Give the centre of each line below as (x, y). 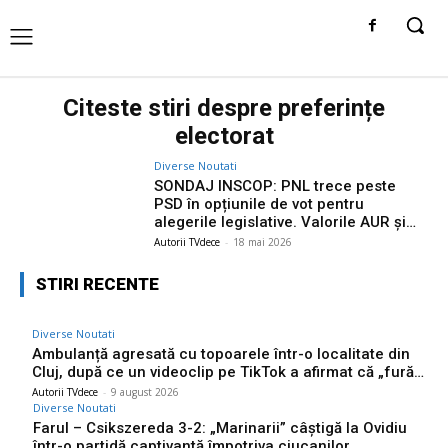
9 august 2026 (145, 391)
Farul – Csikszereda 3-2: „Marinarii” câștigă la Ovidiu (220, 427)
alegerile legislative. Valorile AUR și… (285, 221)
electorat (224, 135)
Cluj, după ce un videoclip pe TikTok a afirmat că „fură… (228, 371)
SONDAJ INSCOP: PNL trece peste (275, 185)
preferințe (331, 107)
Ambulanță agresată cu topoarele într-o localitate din (221, 353)
